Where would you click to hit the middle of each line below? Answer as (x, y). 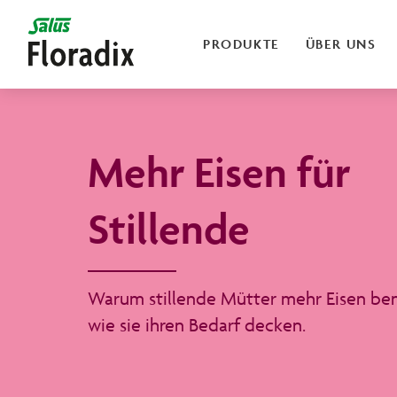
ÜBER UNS (341, 44)
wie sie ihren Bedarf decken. (197, 325)
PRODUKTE (241, 44)
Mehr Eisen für (219, 172)
